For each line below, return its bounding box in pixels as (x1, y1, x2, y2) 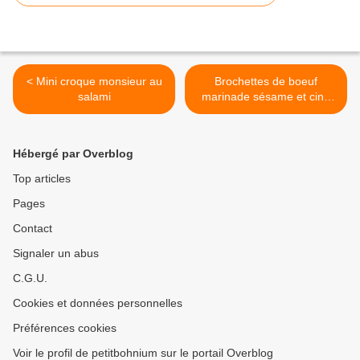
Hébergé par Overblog (13, 147, 133, 161)
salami (77, 90, 111, 104)
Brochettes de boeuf (215, 75, 317, 88)
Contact (13, 222, 52, 235)
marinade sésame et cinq (202, 90, 330, 104)
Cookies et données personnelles (13, 297, 182, 310)
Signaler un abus (13, 247, 99, 260)
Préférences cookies (13, 321, 117, 335)
